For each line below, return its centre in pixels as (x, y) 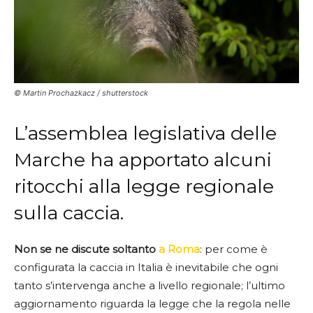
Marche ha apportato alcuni (143, 159)
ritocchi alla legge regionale (144, 186)
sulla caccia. (69, 212)
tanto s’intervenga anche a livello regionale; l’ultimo (150, 285)
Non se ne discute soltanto (86, 249)
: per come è (234, 249)
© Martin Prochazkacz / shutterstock (81, 93)
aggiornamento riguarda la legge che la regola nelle (152, 303)
